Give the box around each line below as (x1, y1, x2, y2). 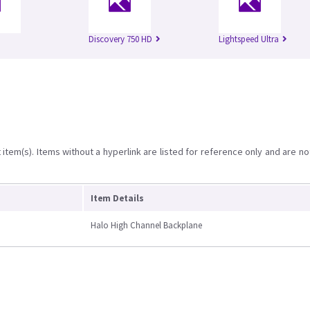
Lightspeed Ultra (219, 33, 279, 46)
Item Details (91, 192, 144, 205)
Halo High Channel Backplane (91, 219, 202, 232)
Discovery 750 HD (89, 33, 152, 46)
